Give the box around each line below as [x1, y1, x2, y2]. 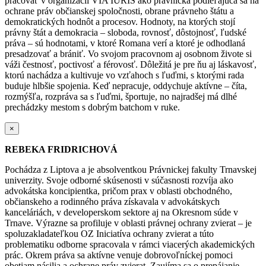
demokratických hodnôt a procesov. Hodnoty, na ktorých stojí [5, 16, 235, 27]
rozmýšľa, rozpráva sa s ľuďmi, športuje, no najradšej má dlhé [5, 91, 237, 102]
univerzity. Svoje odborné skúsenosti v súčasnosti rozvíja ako [5, 175, 233, 185]
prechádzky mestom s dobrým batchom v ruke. [5, 102, 180, 112]
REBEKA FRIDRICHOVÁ [5, 144, 118, 154]
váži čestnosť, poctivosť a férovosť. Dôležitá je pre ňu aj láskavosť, [5, 59, 256, 69]
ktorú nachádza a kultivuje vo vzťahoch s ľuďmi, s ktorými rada [5, 69, 244, 80]
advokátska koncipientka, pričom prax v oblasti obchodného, [5, 185, 232, 196]
